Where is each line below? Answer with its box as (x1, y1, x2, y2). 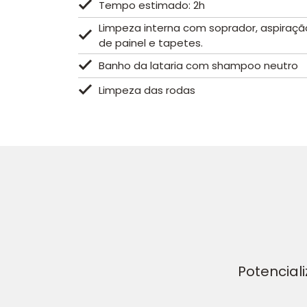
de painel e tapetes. (99, 36, 203, 50)
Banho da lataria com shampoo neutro (99, 58, 298, 73)
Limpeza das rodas (99, 82, 195, 97)
